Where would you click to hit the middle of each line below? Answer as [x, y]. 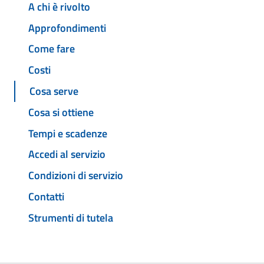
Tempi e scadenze [68, 133]
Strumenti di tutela [71, 217]
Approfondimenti [67, 28]
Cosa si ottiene [61, 112]
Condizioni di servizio [76, 176]
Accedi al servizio [67, 154]
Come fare [52, 49]
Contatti [46, 196]
